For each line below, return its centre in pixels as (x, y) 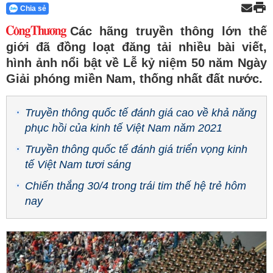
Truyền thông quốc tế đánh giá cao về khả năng (141, 113)
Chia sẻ (33, 9)
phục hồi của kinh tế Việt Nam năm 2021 (124, 128)
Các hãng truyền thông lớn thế (168, 31)
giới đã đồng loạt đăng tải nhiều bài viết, (136, 47)
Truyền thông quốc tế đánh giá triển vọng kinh (136, 149)
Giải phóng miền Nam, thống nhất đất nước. (134, 79)
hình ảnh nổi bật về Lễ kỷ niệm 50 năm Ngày (136, 63)
